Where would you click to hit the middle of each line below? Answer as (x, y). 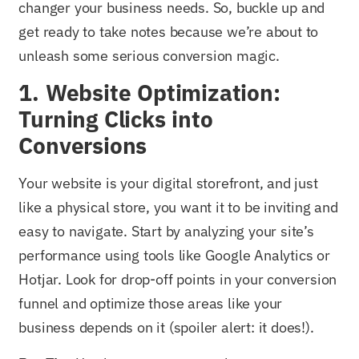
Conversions (83, 146)
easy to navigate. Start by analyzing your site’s (166, 232)
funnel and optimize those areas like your (151, 304)
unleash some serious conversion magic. (149, 55)
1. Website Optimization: (149, 93)
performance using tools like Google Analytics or (174, 256)
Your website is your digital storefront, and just (168, 184)
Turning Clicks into (116, 119)
